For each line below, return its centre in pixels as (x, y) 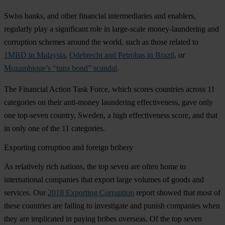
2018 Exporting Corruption (91, 192)
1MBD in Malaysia (35, 55)
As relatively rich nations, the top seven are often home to (95, 166)
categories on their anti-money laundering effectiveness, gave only (108, 102)
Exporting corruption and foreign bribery (69, 147)
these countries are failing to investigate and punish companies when (112, 205)
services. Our (26, 192)
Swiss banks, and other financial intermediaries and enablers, (100, 16)
